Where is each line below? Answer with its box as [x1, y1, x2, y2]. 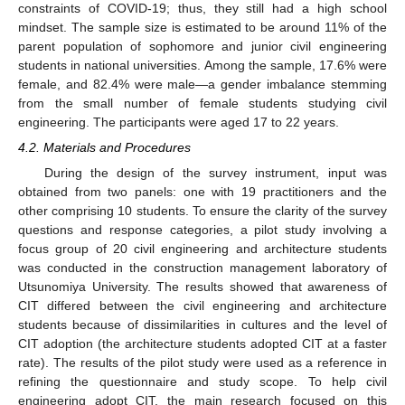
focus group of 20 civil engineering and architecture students [18, 240, 387, 256]
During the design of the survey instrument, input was [43, 165, 387, 180]
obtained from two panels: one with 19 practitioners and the [18, 184, 387, 199]
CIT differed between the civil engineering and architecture [18, 297, 387, 313]
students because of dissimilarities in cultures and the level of [18, 316, 387, 332]
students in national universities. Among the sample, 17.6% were [18, 57, 387, 72]
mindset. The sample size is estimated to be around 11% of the [18, 19, 387, 34]
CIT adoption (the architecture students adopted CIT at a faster [18, 335, 387, 351]
